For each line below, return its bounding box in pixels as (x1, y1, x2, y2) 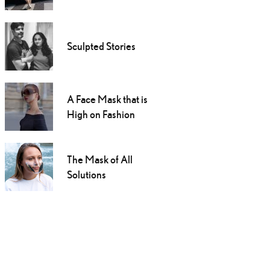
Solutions (66, 168, 106, 181)
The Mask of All (66, 153, 133, 166)
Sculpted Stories (66, 40, 136, 53)
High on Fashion (66, 108, 135, 121)
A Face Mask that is (66, 93, 148, 106)
